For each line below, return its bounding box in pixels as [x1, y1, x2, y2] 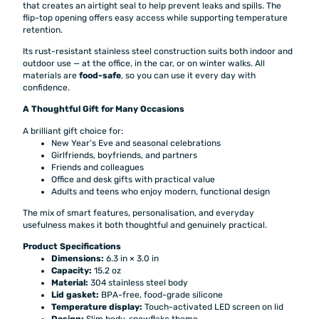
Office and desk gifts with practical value [51, 174, 215, 184]
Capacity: [51, 266, 92, 276]
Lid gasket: [51, 290, 99, 300]
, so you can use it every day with [121, 70, 256, 81]
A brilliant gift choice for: [23, 125, 123, 136]
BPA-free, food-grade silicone [99, 290, 223, 300]
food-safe [79, 70, 121, 81]
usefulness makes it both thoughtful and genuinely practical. [23, 220, 267, 230]
